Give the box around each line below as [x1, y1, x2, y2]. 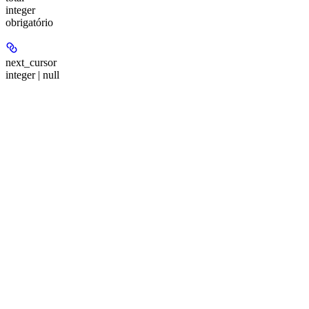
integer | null [6, 69, 59, 81]
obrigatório [6, 17, 53, 29]
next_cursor [6, 57, 57, 69]
